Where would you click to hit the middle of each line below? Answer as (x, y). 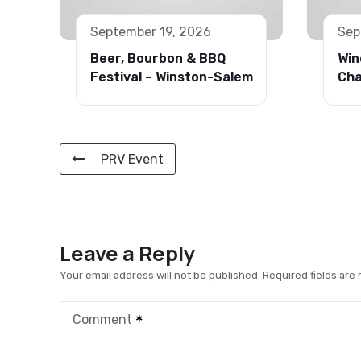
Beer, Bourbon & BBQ (158, 59)
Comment (104, 320)
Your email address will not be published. (160, 276)
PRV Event (132, 160)
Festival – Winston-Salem (172, 77)
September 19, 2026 (151, 32)
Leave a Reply (127, 254)
